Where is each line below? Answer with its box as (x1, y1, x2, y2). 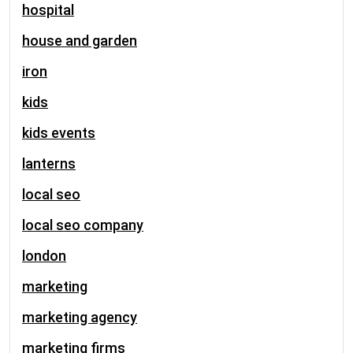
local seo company (22, 217, 143, 233)
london (22, 247, 66, 264)
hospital (22, 2, 74, 18)
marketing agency (22, 309, 137, 325)
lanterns (22, 155, 76, 172)
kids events (22, 124, 95, 141)
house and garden (22, 32, 137, 49)
